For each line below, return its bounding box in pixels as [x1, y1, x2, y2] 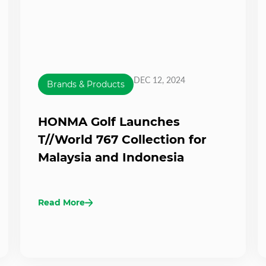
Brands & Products [47, 79, 125, 90]
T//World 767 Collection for [38, 132, 207, 147]
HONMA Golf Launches [38, 115, 180, 129]
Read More [38, 197, 85, 208]
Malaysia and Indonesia [38, 150, 184, 165]
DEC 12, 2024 [134, 75, 185, 85]
